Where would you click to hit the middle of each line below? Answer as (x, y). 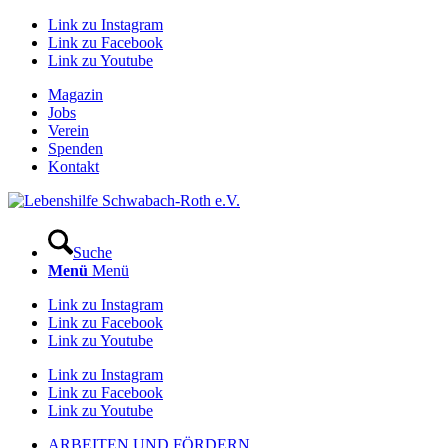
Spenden (75, 148)
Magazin (75, 94)
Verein (68, 130)
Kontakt (73, 166)
